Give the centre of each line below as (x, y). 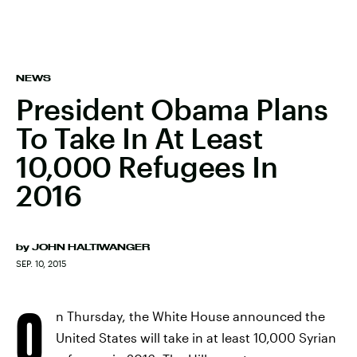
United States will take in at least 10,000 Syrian (196, 337)
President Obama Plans (172, 109)
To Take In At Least (139, 138)
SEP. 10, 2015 (41, 263)
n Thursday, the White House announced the (190, 316)
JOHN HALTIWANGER (91, 247)
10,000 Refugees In (147, 167)
